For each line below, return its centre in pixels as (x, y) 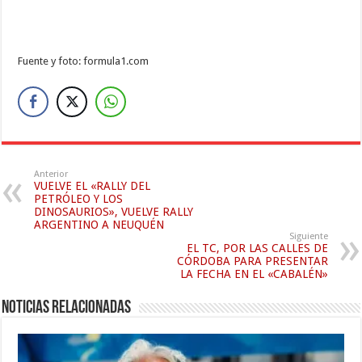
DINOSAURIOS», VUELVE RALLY (114, 212)
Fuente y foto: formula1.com (84, 61)
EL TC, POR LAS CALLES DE (257, 248)
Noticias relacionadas (67, 309)
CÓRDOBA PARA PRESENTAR (252, 261)
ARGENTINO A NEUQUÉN (99, 225)
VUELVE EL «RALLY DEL (93, 186)
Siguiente (308, 237)
